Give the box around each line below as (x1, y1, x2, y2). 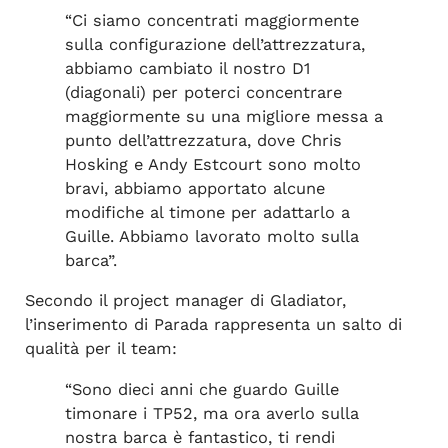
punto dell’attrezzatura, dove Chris (64, 130, 342, 150)
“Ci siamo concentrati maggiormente (64, 10, 359, 30)
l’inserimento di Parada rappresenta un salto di (24, 315, 402, 335)
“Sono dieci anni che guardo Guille (64, 379, 339, 399)
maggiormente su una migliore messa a (64, 106, 383, 126)
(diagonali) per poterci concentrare (64, 82, 342, 102)
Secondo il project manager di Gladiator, (24, 291, 346, 311)
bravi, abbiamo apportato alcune (64, 178, 325, 198)
